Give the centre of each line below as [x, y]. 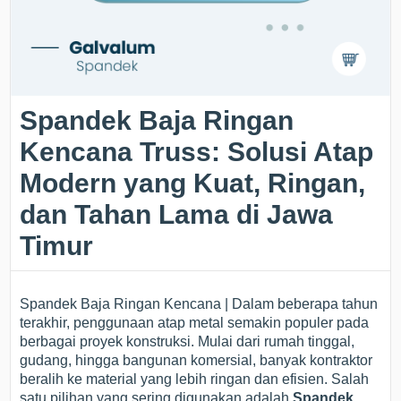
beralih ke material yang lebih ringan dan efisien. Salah [195, 379]
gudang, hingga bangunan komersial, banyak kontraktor [196, 360]
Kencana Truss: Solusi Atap [197, 151]
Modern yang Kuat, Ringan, [193, 183]
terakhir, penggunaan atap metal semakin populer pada [195, 322]
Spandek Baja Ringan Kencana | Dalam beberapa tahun [199, 303]
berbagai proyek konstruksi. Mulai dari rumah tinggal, [188, 341]
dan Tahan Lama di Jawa [177, 214]
